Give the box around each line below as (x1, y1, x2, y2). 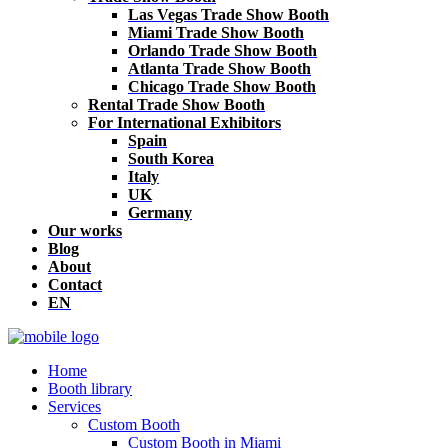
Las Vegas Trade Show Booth (128, 6, 329, 23)
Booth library (48, 380, 132, 397)
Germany (128, 204, 192, 221)
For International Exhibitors (88, 114, 281, 131)
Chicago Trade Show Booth (128, 78, 316, 95)
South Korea (128, 150, 214, 167)
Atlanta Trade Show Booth (128, 60, 311, 77)
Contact (48, 276, 102, 293)
